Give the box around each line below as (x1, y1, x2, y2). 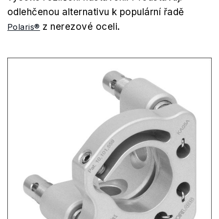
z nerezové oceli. (40, 21, 120, 32)
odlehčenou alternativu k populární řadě (7, 6, 184, 18)
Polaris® (7, 22, 40, 32)
